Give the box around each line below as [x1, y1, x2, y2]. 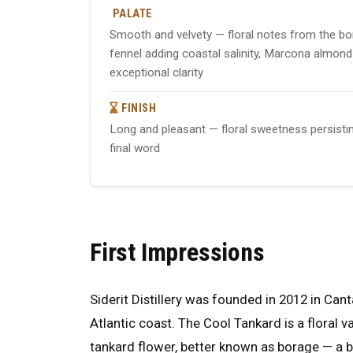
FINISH [118, 102, 156, 115]
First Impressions [90, 237, 265, 267]
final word [110, 141, 160, 155]
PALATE [110, 7, 153, 20]
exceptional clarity [110, 65, 203, 80]
